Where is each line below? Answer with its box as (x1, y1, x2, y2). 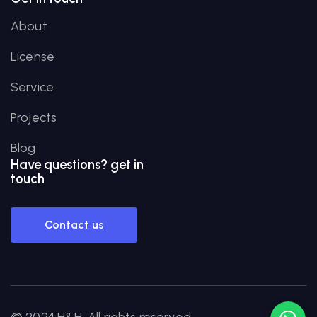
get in (108, 156, 144, 173)
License (11, 49, 55, 64)
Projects (11, 110, 57, 125)
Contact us (44, 218, 104, 231)
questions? (44, 156, 108, 173)
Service (11, 79, 54, 95)
